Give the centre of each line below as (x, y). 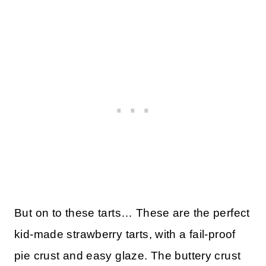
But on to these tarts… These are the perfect (132, 213)
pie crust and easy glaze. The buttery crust (128, 256)
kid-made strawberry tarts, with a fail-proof (125, 235)
